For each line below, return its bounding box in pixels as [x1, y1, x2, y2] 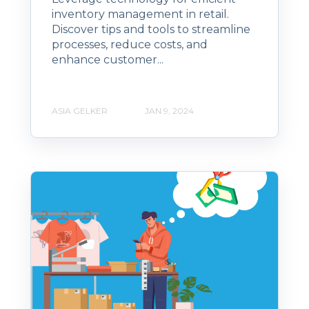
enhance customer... [52, 53, 163, 67]
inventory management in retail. [52, 8, 229, 21]
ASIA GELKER [52, 105, 108, 116]
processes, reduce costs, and [52, 38, 208, 52]
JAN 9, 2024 [145, 105, 194, 116]
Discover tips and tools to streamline [52, 23, 250, 37]
